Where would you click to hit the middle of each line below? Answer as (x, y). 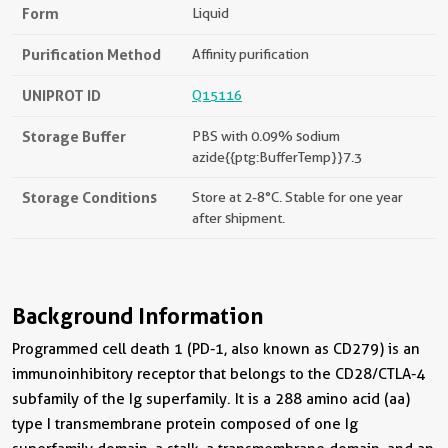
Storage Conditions (89, 197)
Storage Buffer (74, 136)
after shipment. (238, 217)
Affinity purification (250, 53)
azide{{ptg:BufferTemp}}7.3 (277, 156)
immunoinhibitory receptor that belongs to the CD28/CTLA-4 (218, 373)
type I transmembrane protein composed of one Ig (185, 423)
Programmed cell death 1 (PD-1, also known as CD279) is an (216, 348)
